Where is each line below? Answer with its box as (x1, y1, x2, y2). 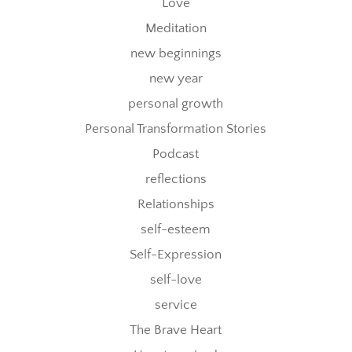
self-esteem (141, 222, 211, 237)
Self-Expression (130, 247, 222, 262)
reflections (145, 172, 207, 187)
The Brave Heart (130, 323, 222, 338)
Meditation (145, 21, 207, 36)
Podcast (152, 147, 200, 162)
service (154, 298, 197, 313)
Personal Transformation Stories (85, 122, 267, 137)
